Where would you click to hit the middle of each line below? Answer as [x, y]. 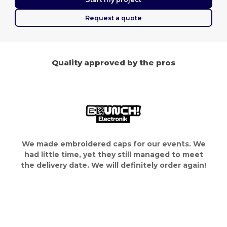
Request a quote [113, 18]
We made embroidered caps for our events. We [113, 144]
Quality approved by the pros [114, 63]
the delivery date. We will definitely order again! [114, 165]
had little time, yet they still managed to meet [113, 154]
